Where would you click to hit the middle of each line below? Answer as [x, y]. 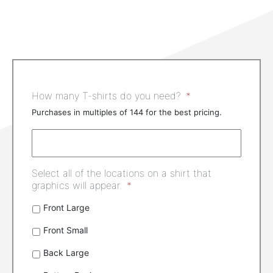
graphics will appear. [77, 185]
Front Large [66, 207]
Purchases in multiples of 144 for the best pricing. [127, 112]
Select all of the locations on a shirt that [122, 173]
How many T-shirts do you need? [106, 95]
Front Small [66, 230]
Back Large [66, 252]
